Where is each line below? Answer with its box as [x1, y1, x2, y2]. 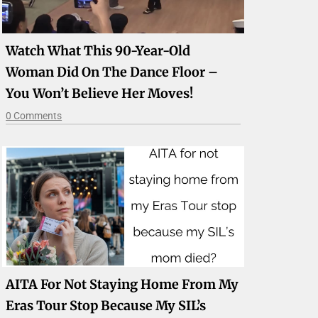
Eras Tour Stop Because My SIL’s [6, 297, 207, 314]
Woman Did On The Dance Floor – [6, 63, 219, 80]
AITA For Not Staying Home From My [6, 276, 239, 293]
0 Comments [6, 109, 62, 121]
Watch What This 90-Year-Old [6, 42, 191, 59]
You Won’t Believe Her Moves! [6, 84, 194, 102]
